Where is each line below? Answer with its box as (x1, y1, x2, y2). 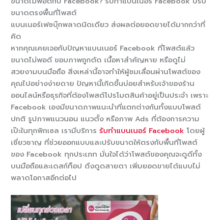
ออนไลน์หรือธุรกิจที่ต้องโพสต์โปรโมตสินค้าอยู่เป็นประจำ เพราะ (11, 89, 209, 101)
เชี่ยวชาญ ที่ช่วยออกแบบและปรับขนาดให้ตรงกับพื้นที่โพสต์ (11, 137, 198, 148)
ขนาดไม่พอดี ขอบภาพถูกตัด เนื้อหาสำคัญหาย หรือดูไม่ (11, 54, 186, 65)
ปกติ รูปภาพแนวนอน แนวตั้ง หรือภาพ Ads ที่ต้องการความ (11, 113, 200, 124)
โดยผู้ (184, 125, 205, 136)
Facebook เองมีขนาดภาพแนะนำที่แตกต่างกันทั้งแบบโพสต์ (11, 101, 201, 112)
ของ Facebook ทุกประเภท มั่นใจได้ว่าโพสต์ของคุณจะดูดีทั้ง (11, 148, 202, 160)
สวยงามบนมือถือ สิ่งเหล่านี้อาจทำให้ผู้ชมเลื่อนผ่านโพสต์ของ (11, 66, 201, 77)
